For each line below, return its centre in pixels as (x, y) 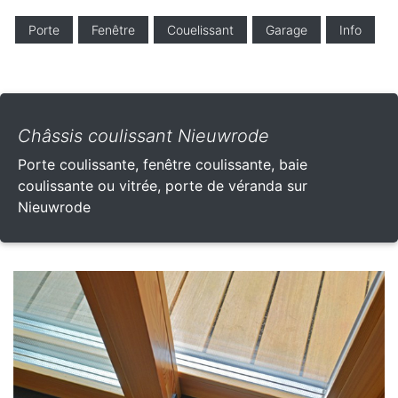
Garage (287, 29)
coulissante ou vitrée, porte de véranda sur (163, 185)
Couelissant (200, 29)
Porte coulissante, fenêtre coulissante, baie (163, 164)
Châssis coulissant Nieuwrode (143, 135)
